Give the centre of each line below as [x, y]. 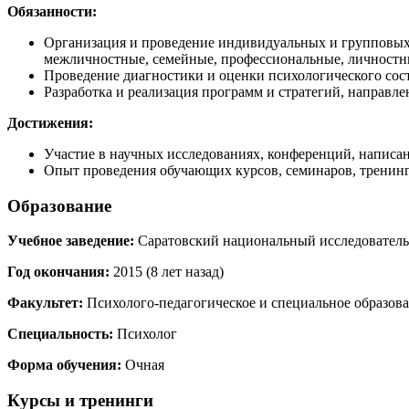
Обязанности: [52, 11]
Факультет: [45, 303]
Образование [59, 205]
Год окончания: [58, 272]
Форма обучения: [64, 365]
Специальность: [60, 334]
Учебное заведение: [71, 241]
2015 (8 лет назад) [167, 272]
